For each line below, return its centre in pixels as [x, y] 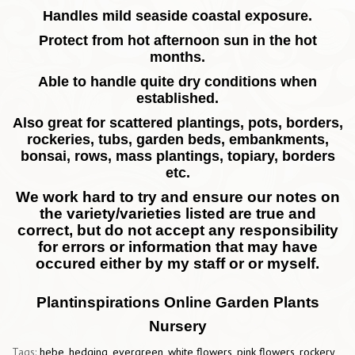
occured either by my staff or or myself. [177, 264]
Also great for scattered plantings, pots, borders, [177, 123]
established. [177, 99]
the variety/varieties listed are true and [177, 214]
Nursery [177, 326]
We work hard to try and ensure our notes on [177, 197]
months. [177, 57]
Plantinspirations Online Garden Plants [177, 303]
